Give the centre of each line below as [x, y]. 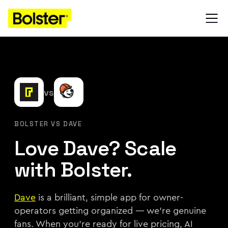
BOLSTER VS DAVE [48, 124]
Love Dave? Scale [95, 148]
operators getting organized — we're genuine [110, 211]
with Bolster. [73, 170]
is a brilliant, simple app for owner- [109, 197]
